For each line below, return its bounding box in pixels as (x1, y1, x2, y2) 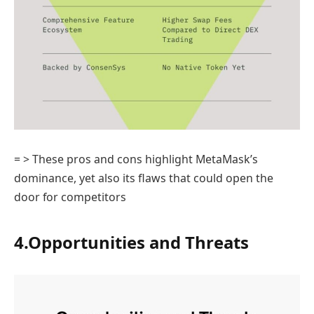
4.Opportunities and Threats (14, 230, 249, 254)
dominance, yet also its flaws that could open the (14, 170, 273, 186)
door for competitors (14, 189, 126, 205)
